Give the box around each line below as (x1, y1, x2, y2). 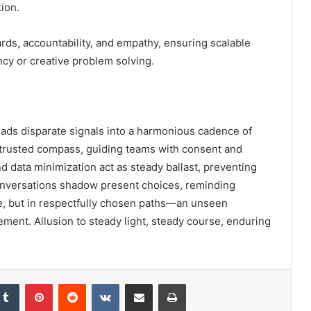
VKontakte (119, 278, 163, 289)
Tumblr (19, 278, 48, 289)
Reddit (85, 278, 113, 289)
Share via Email (152, 278, 174, 289)
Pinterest (52, 278, 92, 289)
